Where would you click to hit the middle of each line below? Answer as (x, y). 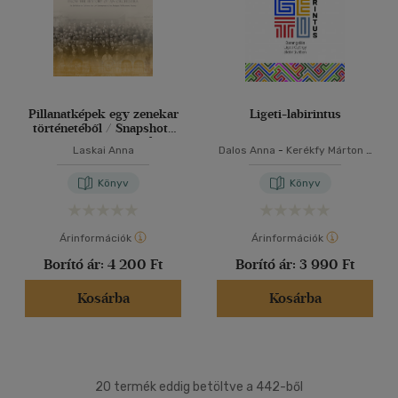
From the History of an (103, 143)
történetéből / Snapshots (103, 128)
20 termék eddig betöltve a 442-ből (199, 387)
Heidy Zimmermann (295, 164)
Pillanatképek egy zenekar (103, 114)
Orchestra (103, 157)
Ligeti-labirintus (295, 114)
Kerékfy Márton (325, 150)
